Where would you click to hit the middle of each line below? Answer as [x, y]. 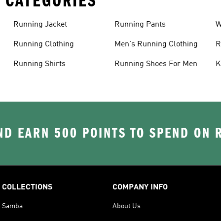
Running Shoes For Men [156, 64]
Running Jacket [40, 24]
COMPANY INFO [140, 187]
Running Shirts [39, 64]
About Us [127, 206]
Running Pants [140, 24]
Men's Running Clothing [156, 44]
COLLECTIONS [27, 187]
